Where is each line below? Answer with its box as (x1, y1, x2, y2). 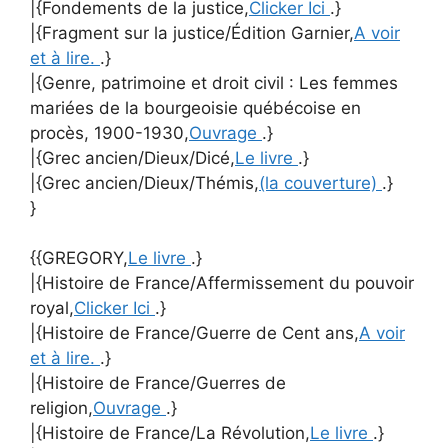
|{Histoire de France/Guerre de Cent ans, (30, 323, 359, 343)
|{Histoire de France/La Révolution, (30, 423, 310, 443)
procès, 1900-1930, (30, 122, 189, 143)
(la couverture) (259, 172, 382, 193)
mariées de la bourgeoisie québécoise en (30, 97, 361, 118)
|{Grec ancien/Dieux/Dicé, (30, 147, 235, 168)
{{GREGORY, (30, 248, 128, 268)
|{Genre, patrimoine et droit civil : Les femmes (30, 72, 398, 93)
